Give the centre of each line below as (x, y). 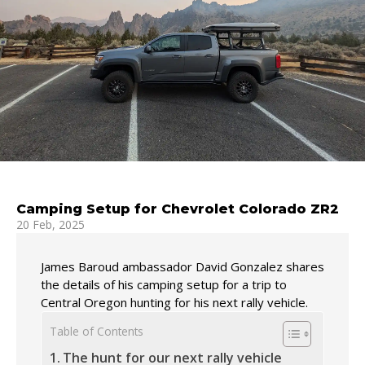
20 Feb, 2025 (51, 225)
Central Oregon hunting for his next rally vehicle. (174, 303)
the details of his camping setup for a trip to (164, 285)
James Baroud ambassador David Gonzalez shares (182, 267)
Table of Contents (97, 332)
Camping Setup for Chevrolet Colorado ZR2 (178, 209)
